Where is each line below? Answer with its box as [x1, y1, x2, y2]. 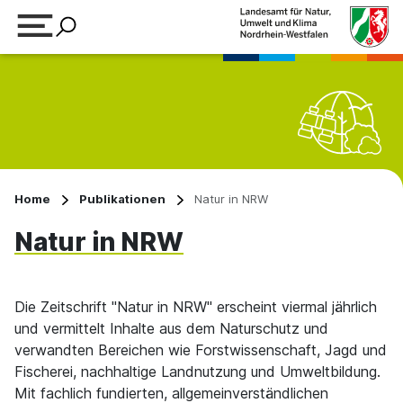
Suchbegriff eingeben [14, 85, 155, 103]
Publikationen [79, 192, 166, 206]
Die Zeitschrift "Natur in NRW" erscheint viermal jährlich [14, 298, 377, 316]
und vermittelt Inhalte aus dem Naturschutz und [14, 319, 328, 337]
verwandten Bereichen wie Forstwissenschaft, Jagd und [14, 341, 387, 359]
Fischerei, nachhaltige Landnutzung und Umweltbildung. [14, 363, 381, 381]
